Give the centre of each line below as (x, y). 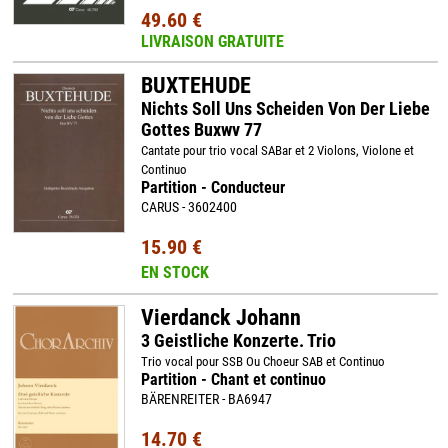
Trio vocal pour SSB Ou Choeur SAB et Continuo (262, 361)
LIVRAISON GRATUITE (212, 41)
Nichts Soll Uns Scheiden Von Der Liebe (285, 108)
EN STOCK (174, 272)
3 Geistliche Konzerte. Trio (238, 340)
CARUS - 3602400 (188, 207)
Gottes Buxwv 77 (201, 129)
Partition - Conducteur (212, 187)
